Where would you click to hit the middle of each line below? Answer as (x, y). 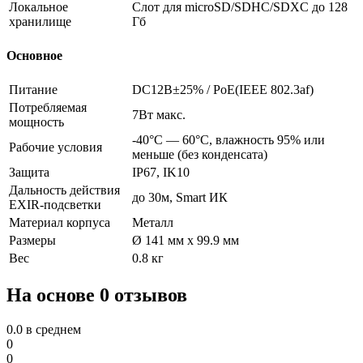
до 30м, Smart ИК (180, 198)
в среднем (52, 329)
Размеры (32, 241)
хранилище (40, 21)
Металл (153, 223)
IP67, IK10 (161, 173)
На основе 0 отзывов (97, 295)
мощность (36, 122)
